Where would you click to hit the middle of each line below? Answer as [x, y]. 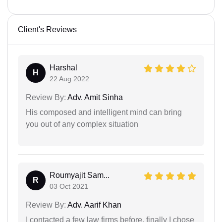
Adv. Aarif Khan [94, 205]
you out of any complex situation [82, 124]
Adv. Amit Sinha [94, 97]
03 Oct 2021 [69, 186]
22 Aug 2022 [69, 79]
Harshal [63, 67]
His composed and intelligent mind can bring [104, 112]
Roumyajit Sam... [80, 175]
